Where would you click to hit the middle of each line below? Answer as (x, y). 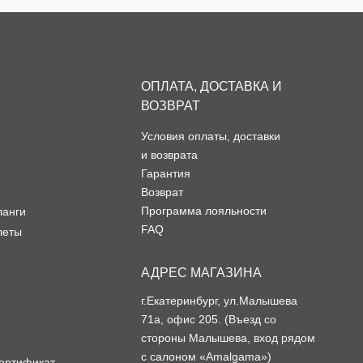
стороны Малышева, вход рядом (228, 338)
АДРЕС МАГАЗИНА (201, 273)
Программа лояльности (204, 211)
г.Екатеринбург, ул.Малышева (219, 301)
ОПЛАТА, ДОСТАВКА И (211, 87)
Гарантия (166, 174)
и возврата (169, 155)
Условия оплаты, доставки (211, 137)
